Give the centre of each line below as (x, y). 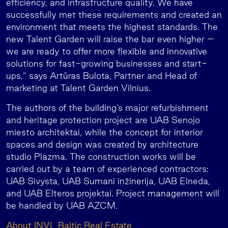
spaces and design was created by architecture (102, 144)
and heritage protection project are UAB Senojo (103, 120)
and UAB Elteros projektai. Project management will (113, 193)
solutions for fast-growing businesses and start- (107, 63)
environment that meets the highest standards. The (112, 27)
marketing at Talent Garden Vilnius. (78, 88)
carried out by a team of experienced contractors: (107, 169)
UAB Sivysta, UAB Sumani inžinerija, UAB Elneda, (108, 181)
